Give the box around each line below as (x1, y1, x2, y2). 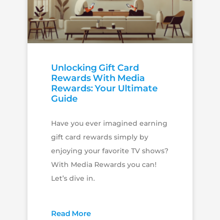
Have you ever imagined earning (51, 119, 167, 128)
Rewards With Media (51, 73, 145, 84)
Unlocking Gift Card (51, 62, 139, 74)
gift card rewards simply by (51, 133, 148, 142)
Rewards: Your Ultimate (51, 83, 158, 94)
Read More (51, 209, 91, 219)
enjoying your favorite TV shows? (51, 146, 168, 156)
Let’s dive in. (51, 174, 95, 183)
